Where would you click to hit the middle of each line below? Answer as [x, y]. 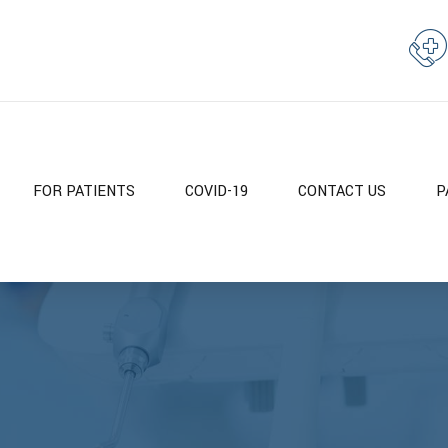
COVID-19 [216, 191]
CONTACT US [342, 191]
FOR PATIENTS [84, 191]
